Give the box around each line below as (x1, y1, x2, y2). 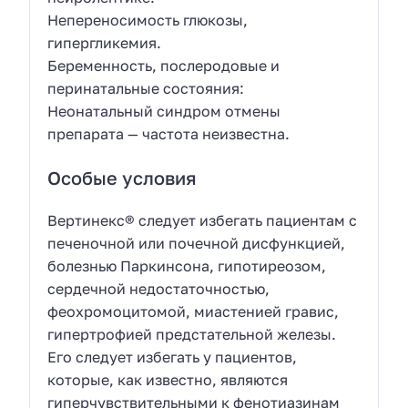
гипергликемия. (47, 33, 162, 52)
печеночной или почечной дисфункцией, (47, 234, 346, 253)
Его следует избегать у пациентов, (47, 348, 298, 367)
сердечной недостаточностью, (47, 280, 270, 299)
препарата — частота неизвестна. (47, 124, 291, 143)
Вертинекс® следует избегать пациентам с (47, 211, 358, 230)
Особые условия (47, 167, 198, 189)
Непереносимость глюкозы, (47, 10, 249, 29)
